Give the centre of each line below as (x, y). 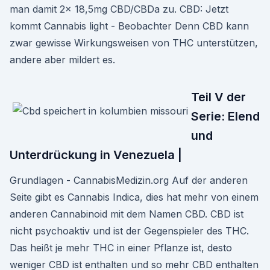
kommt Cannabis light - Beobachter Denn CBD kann (129, 26)
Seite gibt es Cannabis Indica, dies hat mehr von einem (134, 197)
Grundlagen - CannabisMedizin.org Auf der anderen (129, 180)
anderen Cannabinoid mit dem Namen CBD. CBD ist (127, 214)
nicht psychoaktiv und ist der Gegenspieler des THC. (129, 231)
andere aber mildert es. (62, 60)
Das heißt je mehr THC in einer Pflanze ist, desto (121, 248)
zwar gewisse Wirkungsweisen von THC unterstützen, (134, 43)
